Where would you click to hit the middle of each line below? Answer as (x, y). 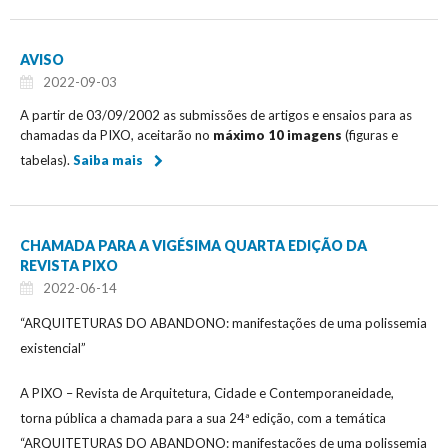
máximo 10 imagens (277, 134)
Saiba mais (108, 159)
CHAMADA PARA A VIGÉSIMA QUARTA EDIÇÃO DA (193, 245)
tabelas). (46, 159)
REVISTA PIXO (69, 265)
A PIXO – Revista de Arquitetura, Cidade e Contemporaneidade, (207, 392)
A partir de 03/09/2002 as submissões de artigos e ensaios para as (216, 114)
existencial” (53, 347)
